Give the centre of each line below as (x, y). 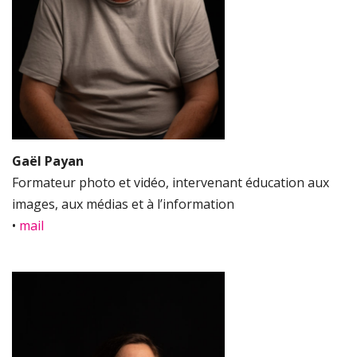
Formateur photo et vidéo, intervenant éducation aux (171, 182)
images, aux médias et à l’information (123, 204)
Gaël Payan (48, 161)
